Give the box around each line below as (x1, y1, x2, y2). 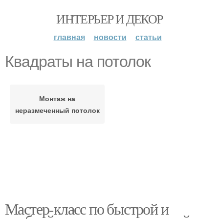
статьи (135, 31, 162, 43)
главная (53, 31, 85, 43)
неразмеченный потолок (15, 105, 100, 115)
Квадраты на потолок (5, 53, 151, 70)
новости (93, 31, 127, 43)
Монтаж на (39, 93, 75, 103)
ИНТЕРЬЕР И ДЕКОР (56, 10, 163, 27)
